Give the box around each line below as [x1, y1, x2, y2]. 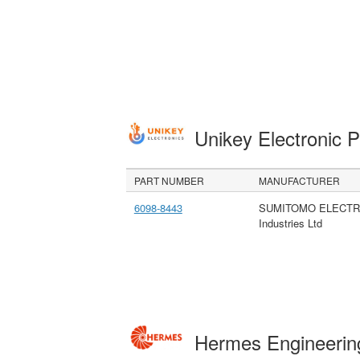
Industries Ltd [258, 215, 322, 231]
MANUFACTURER [259, 173, 341, 187]
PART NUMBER [134, 173, 205, 187]
